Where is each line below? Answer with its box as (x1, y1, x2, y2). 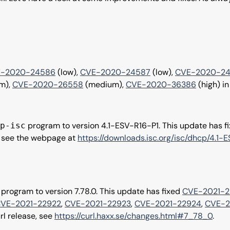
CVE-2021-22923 (65, 198, 131, 209)
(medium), (83, 79, 126, 90)
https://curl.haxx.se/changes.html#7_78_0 (54, 210, 213, 221)
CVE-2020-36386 (126, 79, 196, 90)
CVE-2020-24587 (80, 67, 150, 78)
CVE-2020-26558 (12, 79, 83, 90)
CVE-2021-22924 (135, 198, 201, 209)
